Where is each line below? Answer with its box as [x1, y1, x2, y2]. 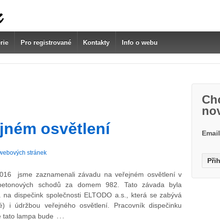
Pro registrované [20, 39, 71, 46]
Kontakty [83, 39, 110, 46]
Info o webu [121, 39, 158, 46]
